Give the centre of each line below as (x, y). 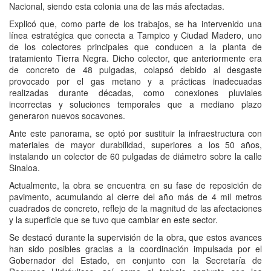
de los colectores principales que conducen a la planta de (135, 47)
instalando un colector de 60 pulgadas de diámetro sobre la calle (135, 156)
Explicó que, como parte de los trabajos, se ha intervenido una (135, 24)
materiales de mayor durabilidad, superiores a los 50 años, (135, 145)
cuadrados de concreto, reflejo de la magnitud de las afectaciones (135, 208)
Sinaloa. (24, 168)
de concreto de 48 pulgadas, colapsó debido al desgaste (135, 70)
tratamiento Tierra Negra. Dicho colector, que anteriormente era (135, 58)
